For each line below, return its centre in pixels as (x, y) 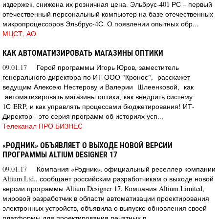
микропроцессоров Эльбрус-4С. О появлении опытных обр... (100, 23)
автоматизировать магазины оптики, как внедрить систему (98, 96)
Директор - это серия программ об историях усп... (83, 116)
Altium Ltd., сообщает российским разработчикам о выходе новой (108, 178)
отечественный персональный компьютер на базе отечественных (108, 14)
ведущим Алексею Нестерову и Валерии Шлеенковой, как (98, 87)
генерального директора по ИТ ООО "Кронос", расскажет (96, 77)
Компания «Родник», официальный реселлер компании (126, 169)
